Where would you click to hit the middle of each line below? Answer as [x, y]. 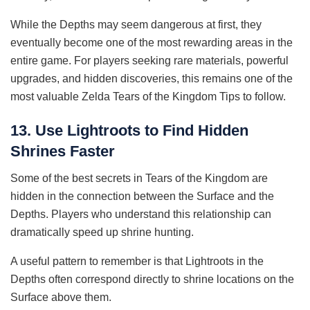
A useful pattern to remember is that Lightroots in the [137, 261]
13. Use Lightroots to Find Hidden [129, 131]
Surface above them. [61, 297]
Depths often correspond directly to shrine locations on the [152, 279]
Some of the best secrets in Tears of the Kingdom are [139, 178]
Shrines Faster [63, 152]
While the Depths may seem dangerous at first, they [136, 24]
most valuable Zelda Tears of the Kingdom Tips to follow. [148, 96]
